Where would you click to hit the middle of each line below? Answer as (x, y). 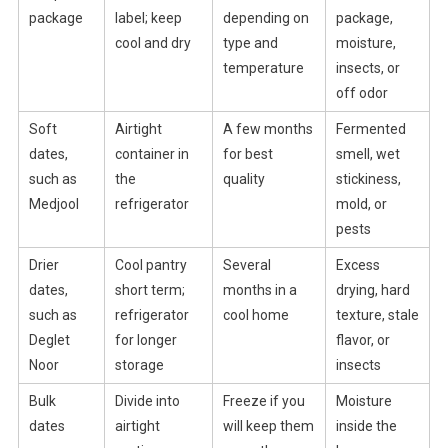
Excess (357, 265)
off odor (361, 93)
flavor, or (362, 340)
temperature (263, 68)
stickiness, (368, 179)
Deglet (49, 340)
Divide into (147, 401)
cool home (255, 315)
